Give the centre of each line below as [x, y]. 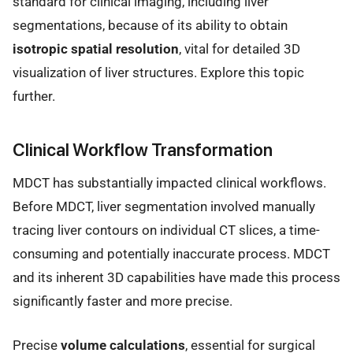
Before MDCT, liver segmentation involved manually [164, 206]
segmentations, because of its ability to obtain [150, 26]
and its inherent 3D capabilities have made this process [176, 277]
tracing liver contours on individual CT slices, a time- [166, 230]
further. [34, 97]
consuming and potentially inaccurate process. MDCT [171, 253]
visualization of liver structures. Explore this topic [158, 73]
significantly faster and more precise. [123, 301]
